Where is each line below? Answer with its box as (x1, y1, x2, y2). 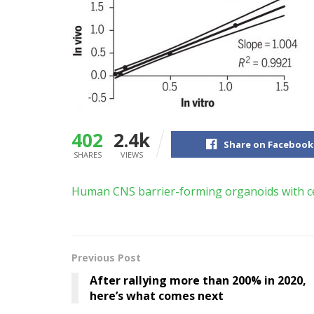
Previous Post (71, 250, 141, 264)
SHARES (73, 149, 102, 160)
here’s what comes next (90, 287, 224, 303)
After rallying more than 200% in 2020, (90, 272, 306, 288)
